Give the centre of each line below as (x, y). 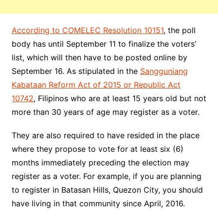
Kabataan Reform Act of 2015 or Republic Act (96, 85)
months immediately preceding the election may (100, 163)
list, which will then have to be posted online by (99, 58)
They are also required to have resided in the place (105, 136)
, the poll (179, 30)
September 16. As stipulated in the (76, 71)
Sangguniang (164, 71)
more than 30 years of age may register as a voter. (105, 112)
